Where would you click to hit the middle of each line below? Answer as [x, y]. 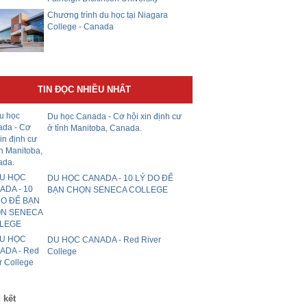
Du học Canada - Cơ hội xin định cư [115, 116]
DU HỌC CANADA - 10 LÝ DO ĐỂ [111, 178]
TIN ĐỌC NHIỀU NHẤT [84, 89]
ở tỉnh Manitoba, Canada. [95, 128]
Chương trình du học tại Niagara [108, 15]
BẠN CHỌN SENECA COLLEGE [108, 190]
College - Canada [81, 27]
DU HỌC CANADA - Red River [105, 240]
